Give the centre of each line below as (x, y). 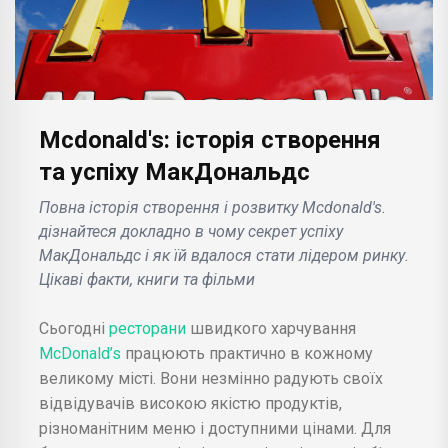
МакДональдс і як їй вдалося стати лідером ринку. (224, 255)
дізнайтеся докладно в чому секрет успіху (191, 231)
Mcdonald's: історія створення (210, 139)
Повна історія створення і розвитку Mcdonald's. (212, 207)
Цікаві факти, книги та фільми (147, 279)
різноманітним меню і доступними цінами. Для (215, 428)
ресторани (147, 328)
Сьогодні (72, 328)
